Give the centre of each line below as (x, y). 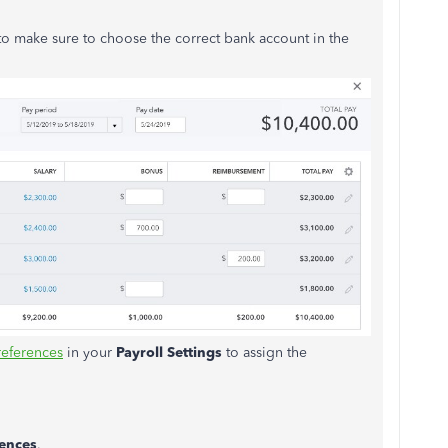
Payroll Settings (169, 352)
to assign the (264, 352)
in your (89, 352)
